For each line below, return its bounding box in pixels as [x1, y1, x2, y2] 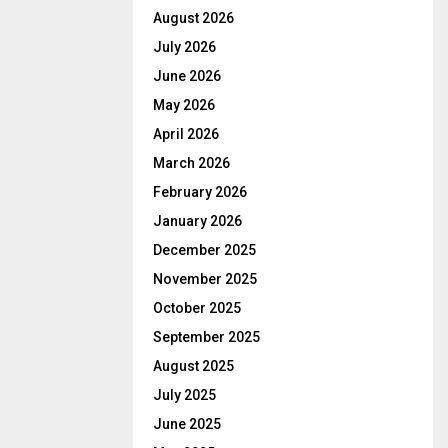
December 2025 [153, 242, 256, 259]
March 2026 [153, 155, 230, 172]
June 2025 [153, 416, 221, 433]
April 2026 [153, 126, 219, 143]
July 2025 [153, 387, 216, 404]
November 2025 [153, 271, 257, 288]
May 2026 [153, 97, 215, 114]
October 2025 [153, 300, 241, 317]
